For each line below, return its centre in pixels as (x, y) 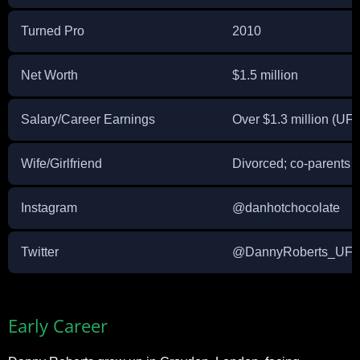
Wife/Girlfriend (61, 163)
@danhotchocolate (286, 207)
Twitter (40, 252)
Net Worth (49, 75)
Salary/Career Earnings (88, 119)
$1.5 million (265, 75)
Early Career (58, 325)
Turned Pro (53, 31)
